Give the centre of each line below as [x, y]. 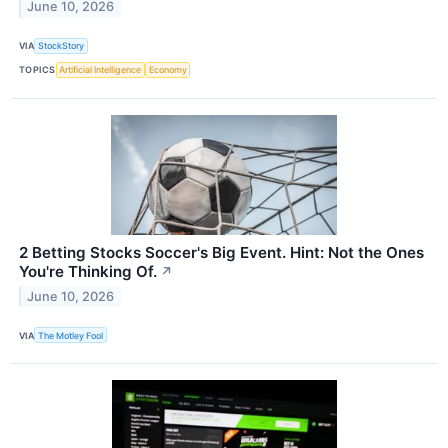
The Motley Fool [71, 335]
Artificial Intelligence [100, 70]
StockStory [61, 46]
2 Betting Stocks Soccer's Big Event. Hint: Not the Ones [221, 252]
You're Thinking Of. [88, 271]
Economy [167, 70]
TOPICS [37, 70]
